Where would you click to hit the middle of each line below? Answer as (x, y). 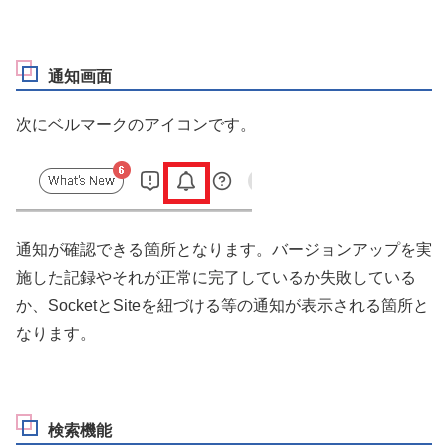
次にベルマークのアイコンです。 (136, 124)
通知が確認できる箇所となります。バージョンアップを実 (224, 250)
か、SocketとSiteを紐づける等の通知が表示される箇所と (222, 306)
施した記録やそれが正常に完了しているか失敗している (216, 278)
